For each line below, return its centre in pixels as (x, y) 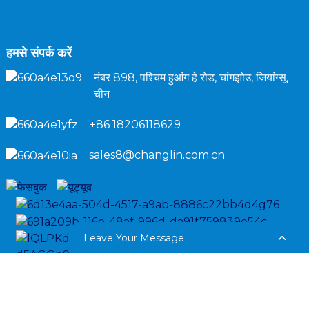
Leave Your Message (133, 238)
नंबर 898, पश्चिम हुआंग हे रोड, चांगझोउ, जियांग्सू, (191, 77)
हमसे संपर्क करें (39, 53)
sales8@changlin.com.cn (157, 155)
